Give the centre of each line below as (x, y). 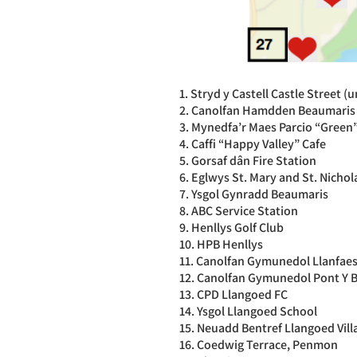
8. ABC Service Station (239, 211)
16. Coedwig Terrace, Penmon (259, 345)
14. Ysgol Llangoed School (248, 311)
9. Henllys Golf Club (231, 228)
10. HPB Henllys (221, 244)
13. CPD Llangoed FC (233, 294)
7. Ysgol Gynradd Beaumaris (254, 194)
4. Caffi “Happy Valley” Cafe (253, 144)
